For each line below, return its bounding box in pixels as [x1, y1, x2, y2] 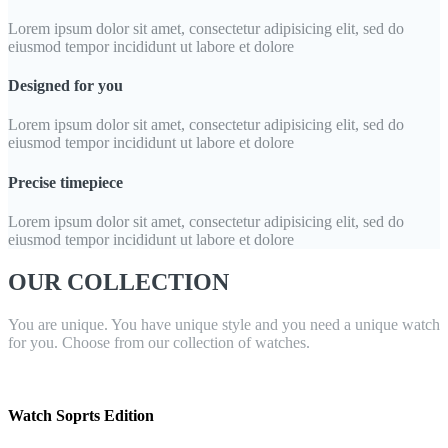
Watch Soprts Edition [8, 407, 154, 425]
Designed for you [8, 77, 123, 95]
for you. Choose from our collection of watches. [8, 333, 310, 351]
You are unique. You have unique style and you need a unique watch [8, 315, 440, 333]
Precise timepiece [8, 173, 123, 191]
